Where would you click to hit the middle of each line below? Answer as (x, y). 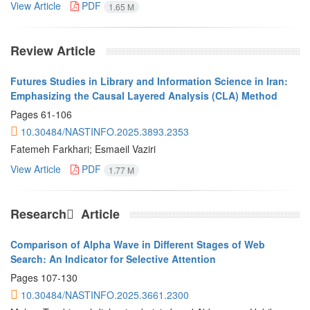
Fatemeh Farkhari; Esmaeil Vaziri (83, 149)
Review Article (53, 51)
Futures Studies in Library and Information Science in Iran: (149, 81)
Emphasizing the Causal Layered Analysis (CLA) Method (144, 96)
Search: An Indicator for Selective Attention (113, 259)
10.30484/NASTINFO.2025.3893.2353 (105, 132)
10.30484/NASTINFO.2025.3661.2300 (105, 295)
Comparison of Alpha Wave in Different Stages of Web (138, 245)
